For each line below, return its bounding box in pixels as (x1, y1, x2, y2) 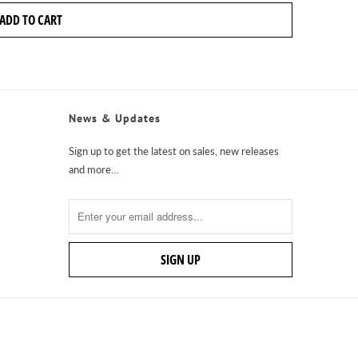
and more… (69, 162, 119, 176)
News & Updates (69, 110, 161, 125)
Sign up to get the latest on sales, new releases (69, 144, 279, 157)
